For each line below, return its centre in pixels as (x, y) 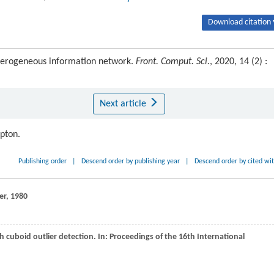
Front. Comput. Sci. (173, 62)
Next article (124, 104)
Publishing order (43, 161)
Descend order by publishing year (131, 161)
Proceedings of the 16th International (177, 237)
